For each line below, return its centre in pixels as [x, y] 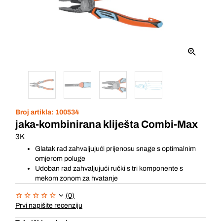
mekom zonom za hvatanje [76, 178]
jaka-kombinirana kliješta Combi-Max [107, 124]
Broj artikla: [35, 112]
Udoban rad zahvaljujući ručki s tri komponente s [109, 168]
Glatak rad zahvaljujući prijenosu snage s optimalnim [115, 149]
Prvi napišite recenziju [49, 205]
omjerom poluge [60, 159]
